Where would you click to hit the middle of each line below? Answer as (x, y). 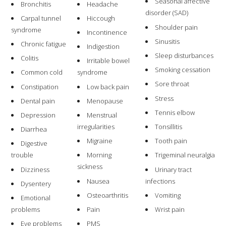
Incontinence (107, 32)
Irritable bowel (108, 61)
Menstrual (102, 115)
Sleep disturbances (184, 55)
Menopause (105, 101)
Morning (99, 155)
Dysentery (36, 183)
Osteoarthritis (108, 195)
